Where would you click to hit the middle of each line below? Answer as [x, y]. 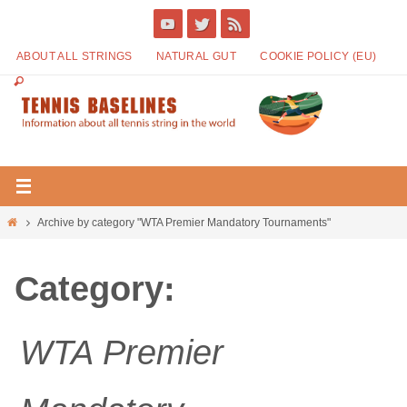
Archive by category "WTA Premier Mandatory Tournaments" [184, 223]
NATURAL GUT [196, 56]
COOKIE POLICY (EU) [318, 56]
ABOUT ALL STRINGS [74, 56]
